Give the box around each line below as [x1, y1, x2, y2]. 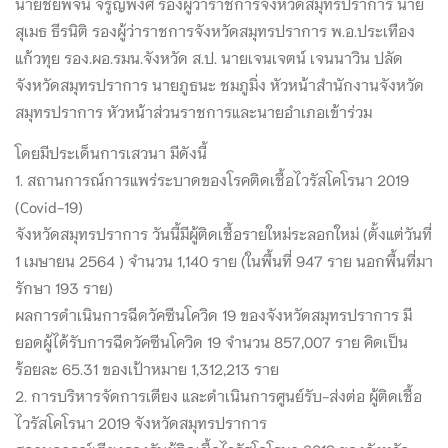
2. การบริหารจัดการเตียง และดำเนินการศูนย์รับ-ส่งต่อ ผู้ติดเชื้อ [15, 384, 422, 405]
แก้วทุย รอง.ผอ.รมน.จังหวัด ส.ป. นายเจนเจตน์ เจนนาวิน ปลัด [15, 47, 403, 68]
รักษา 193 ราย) [15, 276, 113, 297]
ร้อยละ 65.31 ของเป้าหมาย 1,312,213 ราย [15, 357, 279, 378]
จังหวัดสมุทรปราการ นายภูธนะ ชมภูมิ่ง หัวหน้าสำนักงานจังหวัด [15, 74, 424, 95]
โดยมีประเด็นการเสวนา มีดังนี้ [15, 141, 207, 162]
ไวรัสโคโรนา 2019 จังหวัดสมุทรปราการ [15, 411, 267, 432]
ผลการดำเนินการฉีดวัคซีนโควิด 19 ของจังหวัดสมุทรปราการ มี [15, 303, 412, 324]
